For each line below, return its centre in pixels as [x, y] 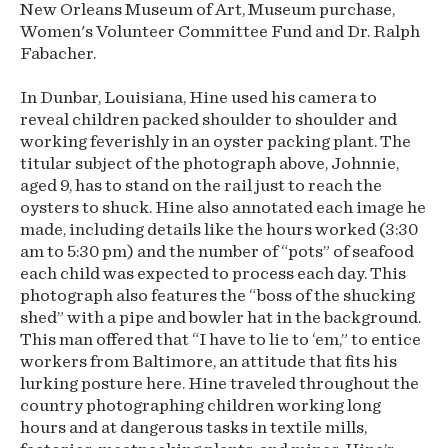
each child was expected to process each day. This [213, 274]
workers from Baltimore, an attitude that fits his [208, 362]
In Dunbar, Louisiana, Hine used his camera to [198, 98]
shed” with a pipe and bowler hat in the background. [220, 318]
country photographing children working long [200, 406]
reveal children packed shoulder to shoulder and [208, 120]
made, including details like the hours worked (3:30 [219, 230]
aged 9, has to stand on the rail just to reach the [201, 186]
